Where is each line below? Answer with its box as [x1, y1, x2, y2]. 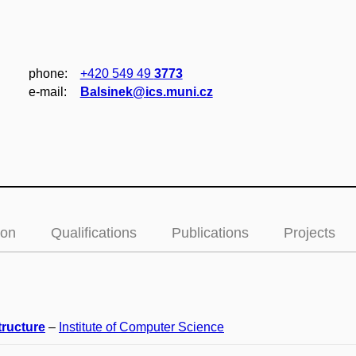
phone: [28, 67, 68, 80]
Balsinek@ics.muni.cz [79, 85, 213, 99]
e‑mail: [28, 85, 67, 99]
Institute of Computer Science [59, 320, 224, 335]
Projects [284, 225, 335, 241]
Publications [172, 225, 249, 241]
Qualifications [51, 225, 137, 241]
